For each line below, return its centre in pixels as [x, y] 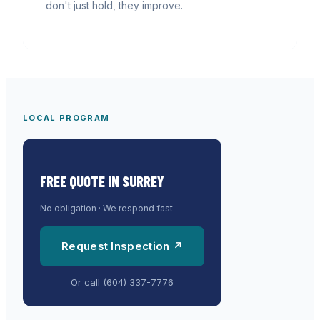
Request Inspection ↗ [122, 246]
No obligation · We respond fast [106, 209]
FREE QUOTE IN [81, 182]
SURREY [143, 182]
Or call [87, 282]
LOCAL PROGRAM [66, 118]
